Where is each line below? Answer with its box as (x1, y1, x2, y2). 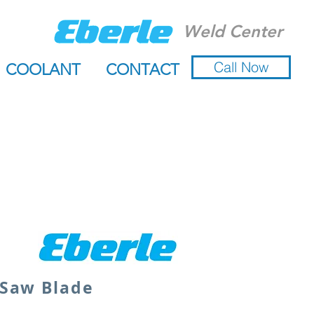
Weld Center (183, 21, 282, 41)
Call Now (214, 58, 268, 76)
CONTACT (105, 60, 179, 79)
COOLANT (6, 60, 81, 79)
